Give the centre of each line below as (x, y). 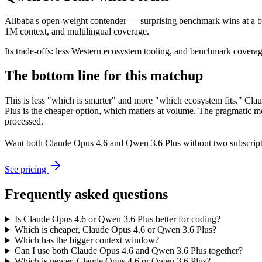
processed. (24, 122)
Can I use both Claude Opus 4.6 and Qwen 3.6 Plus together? (128, 251)
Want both (25, 143)
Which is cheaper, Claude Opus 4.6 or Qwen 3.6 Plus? (115, 230)
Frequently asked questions (86, 194)
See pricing (27, 170)
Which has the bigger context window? (87, 240)
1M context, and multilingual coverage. (77, 31)
